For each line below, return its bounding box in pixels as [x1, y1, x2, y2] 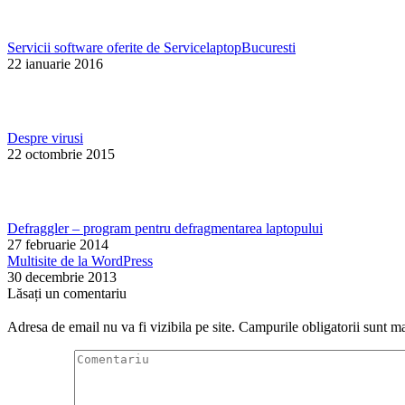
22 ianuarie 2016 [7, 56, 103, 72]
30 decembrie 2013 [7, 269, 117, 286]
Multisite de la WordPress [7, 253, 153, 269]
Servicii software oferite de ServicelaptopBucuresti [7, 40, 296, 56]
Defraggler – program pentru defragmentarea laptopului [7, 221, 323, 237]
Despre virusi [7, 130, 83, 146]
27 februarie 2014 [7, 237, 108, 253]
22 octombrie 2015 [7, 146, 115, 163]
